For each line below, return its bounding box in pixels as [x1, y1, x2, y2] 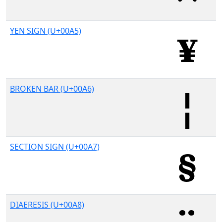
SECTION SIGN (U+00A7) [10, 141, 100, 152]
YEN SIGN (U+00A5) [10, 25, 81, 36]
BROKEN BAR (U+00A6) [10, 83, 94, 94]
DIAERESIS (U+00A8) [10, 199, 84, 210]
